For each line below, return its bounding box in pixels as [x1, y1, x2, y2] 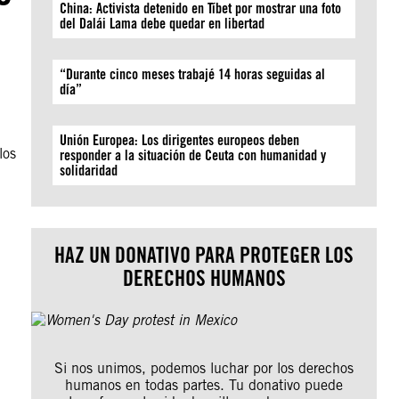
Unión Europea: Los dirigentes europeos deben [60, 132, 300, 149]
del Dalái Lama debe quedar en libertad [60, 15, 265, 32]
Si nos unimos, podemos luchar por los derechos [54, 360, 354, 377]
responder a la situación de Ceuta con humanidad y [60, 147, 327, 164]
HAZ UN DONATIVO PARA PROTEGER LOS [54, 242, 354, 268]
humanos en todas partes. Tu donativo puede [65, 377, 344, 394]
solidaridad [60, 162, 118, 179]
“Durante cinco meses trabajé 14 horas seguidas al [60, 66, 326, 83]
